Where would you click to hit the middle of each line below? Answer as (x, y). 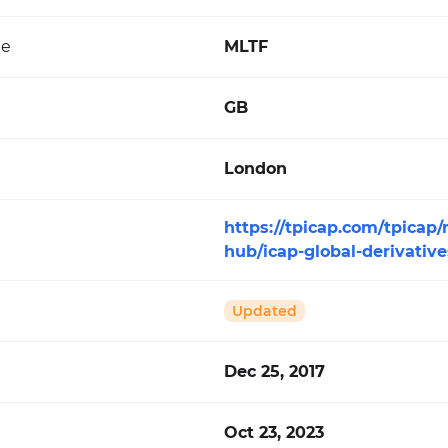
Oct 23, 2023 (274, 432)
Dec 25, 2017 (274, 371)
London (255, 168)
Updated (264, 311)
